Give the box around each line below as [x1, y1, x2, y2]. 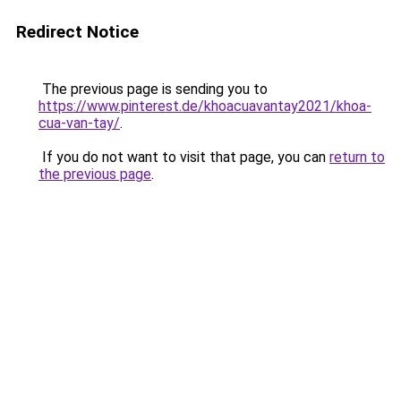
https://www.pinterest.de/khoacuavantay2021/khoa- [38, 98, 371, 115]
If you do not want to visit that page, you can [38, 149, 329, 166]
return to [329, 149, 385, 166]
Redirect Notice [16, 21, 139, 42]
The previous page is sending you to [38, 81, 268, 98]
